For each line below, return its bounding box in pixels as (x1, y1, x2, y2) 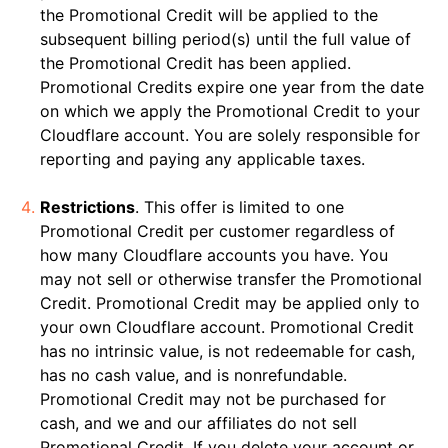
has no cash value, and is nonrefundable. (40, 365, 347, 385)
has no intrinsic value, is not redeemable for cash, (40, 341, 415, 361)
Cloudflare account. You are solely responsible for (40, 125, 420, 145)
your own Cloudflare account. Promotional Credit (40, 317, 414, 337)
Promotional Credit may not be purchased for (40, 389, 386, 409)
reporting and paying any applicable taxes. (40, 149, 365, 169)
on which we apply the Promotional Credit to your (40, 101, 420, 121)
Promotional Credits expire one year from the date (40, 77, 424, 97)
